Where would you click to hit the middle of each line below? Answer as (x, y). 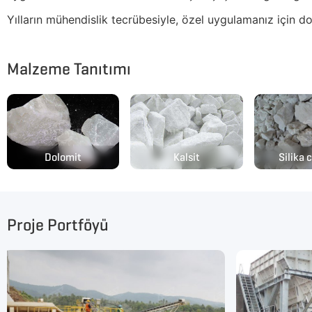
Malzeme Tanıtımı (69, 69)
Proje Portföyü (58, 225)
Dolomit (63, 157)
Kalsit (186, 157)
